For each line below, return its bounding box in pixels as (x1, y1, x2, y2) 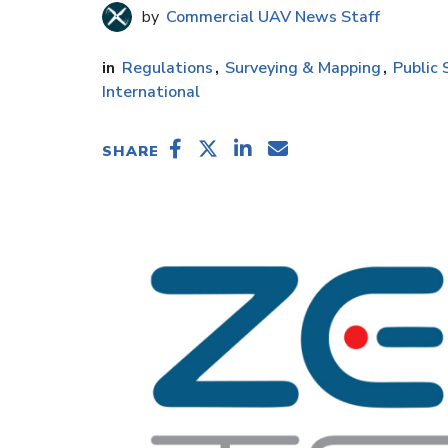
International (102, 81, 200, 104)
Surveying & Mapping (225, 57, 381, 80)
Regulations (122, 57, 213, 80)
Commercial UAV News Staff (162, 6, 380, 29)
